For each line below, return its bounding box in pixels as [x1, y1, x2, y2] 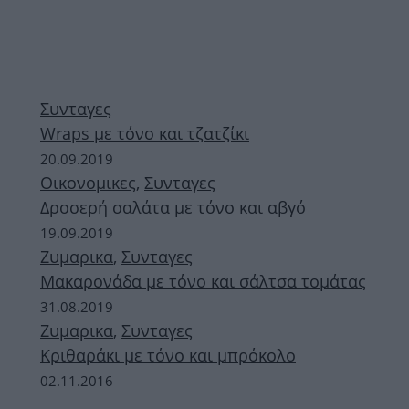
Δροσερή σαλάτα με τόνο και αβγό [40, 196, 306, 218]
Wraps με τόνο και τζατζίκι [40, 122, 249, 144]
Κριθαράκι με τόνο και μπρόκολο [40, 344, 296, 366]
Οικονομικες [40, 172, 136, 194]
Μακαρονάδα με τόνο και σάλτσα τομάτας [40, 270, 366, 292]
